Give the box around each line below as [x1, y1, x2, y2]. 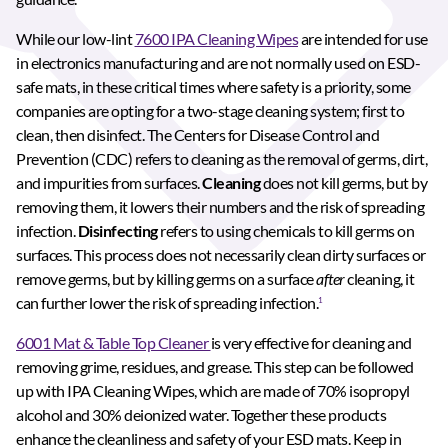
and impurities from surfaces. [16, 173, 202, 193]
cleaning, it [347, 269, 414, 289]
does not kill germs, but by [260, 173, 427, 193]
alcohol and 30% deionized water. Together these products [16, 405, 386, 425]
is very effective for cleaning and [210, 333, 412, 353]
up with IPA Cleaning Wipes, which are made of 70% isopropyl [16, 381, 410, 401]
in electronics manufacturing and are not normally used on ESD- [16, 53, 420, 73]
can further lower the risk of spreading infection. [16, 293, 318, 313]
